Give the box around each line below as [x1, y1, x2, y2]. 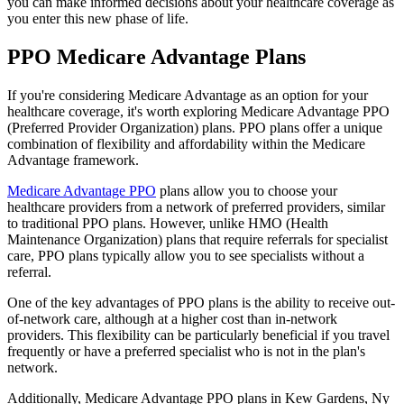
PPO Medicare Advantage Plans [7, 44, 311, 69]
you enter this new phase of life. [7, 10, 188, 26]
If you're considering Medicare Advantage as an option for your [7, 87, 368, 103]
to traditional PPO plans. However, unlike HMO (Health [7, 215, 328, 231]
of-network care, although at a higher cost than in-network [7, 310, 337, 326]
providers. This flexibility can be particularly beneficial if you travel [7, 326, 390, 343]
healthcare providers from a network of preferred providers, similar [7, 198, 385, 215]
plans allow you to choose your [156, 182, 337, 198]
